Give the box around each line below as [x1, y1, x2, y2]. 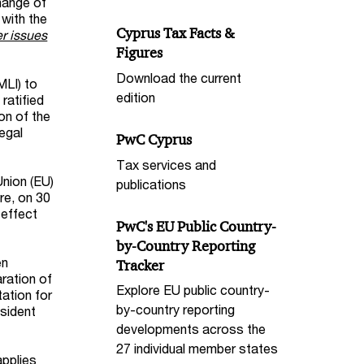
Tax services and [116, 156, 217, 172]
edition [116, 89, 156, 106]
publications [116, 175, 187, 192]
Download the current [116, 70, 242, 86]
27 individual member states [116, 340, 279, 357]
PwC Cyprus [116, 131, 193, 149]
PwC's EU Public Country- [116, 217, 277, 236]
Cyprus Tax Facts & [116, 24, 236, 43]
